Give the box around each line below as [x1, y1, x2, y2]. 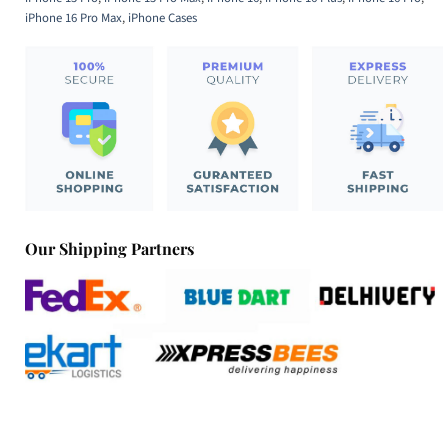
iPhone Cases [128, 9, 197, 28]
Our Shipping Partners [25, 237, 194, 259]
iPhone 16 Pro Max [25, 9, 122, 28]
